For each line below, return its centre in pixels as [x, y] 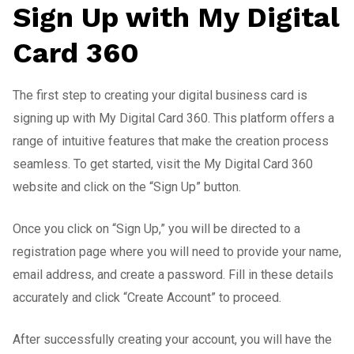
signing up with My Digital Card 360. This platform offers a [173, 118]
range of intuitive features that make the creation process [171, 141]
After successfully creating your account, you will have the [172, 339]
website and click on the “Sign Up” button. [127, 186]
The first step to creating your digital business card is [160, 95]
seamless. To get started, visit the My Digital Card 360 [163, 164]
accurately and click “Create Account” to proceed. [147, 297]
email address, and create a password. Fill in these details [173, 274]
